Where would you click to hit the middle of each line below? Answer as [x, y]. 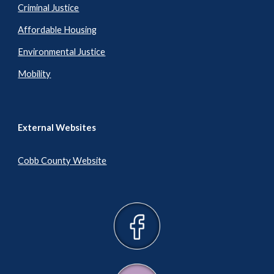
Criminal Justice [49, 8]
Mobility [35, 74]
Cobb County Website [62, 161]
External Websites [57, 128]
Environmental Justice [62, 52]
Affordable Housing [57, 30]
